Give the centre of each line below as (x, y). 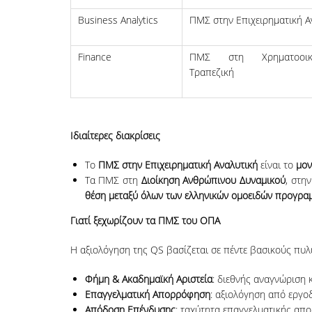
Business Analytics (118, 20)
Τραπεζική (211, 72)
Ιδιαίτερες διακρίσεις (115, 136)
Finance (94, 57)
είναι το (276, 165)
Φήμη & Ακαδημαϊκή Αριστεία (148, 279)
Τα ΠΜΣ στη (113, 180)
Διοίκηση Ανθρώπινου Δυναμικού (213, 180)
